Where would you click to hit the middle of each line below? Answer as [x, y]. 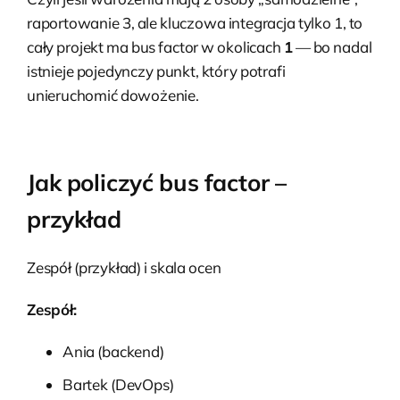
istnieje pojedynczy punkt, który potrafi [156, 71]
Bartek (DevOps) [118, 384]
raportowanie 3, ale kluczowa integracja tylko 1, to [195, 22]
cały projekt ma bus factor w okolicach [155, 46]
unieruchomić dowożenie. [113, 95]
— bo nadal [332, 46]
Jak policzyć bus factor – [157, 182]
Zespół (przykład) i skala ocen [124, 267]
